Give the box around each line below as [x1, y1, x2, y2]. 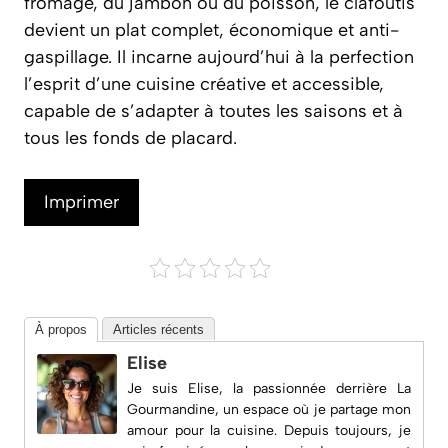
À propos [35, 321, 87, 337]
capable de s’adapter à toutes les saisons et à [24, 99, 403, 122]
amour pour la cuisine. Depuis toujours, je [127, 421, 411, 439]
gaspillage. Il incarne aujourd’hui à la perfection [24, 45, 414, 68]
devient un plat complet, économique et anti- [24, 18, 399, 41]
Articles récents [113, 321, 204, 337]
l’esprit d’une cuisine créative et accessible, [24, 72, 384, 95]
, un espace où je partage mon [215, 400, 411, 418]
